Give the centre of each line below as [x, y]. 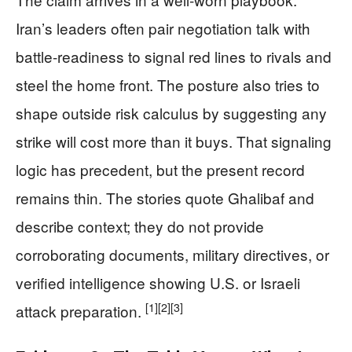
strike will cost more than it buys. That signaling [174, 141]
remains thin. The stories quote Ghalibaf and [165, 197]
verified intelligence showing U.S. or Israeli [158, 282]
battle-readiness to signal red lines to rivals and [174, 56]
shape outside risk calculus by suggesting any [171, 112]
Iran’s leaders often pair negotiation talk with [163, 27]
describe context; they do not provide [140, 225]
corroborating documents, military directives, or [172, 254]
